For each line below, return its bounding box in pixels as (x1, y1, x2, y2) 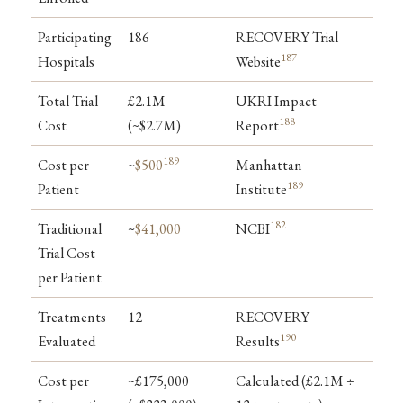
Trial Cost (38, 243, 95, 263)
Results (236, 331, 280, 351)
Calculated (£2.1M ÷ (236, 371, 354, 390)
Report (236, 115, 279, 135)
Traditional (38, 219, 102, 238)
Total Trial (38, 91, 98, 111)
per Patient (38, 267, 102, 287)
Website (236, 51, 281, 71)
